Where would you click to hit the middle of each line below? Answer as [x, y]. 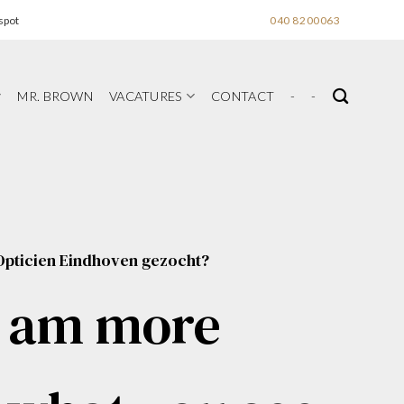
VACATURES [146, 96]
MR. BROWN [55, 96]
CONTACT [243, 96]
